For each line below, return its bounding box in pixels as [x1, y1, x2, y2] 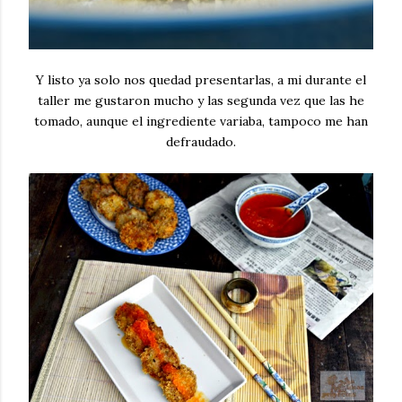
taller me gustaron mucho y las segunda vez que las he [38, 92, 364, 109]
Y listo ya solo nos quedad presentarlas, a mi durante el [36, 72, 366, 89]
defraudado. [166, 134, 236, 151]
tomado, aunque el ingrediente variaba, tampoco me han [34, 113, 368, 130]
